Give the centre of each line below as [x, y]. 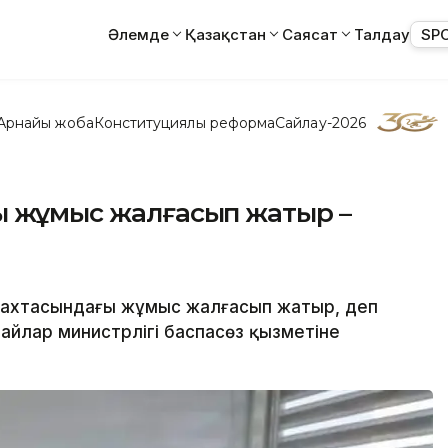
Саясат [310, 34]
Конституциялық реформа [184, 122]
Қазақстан [225, 34]
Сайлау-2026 [320, 122]
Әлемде [138, 34]
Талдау [382, 34]
